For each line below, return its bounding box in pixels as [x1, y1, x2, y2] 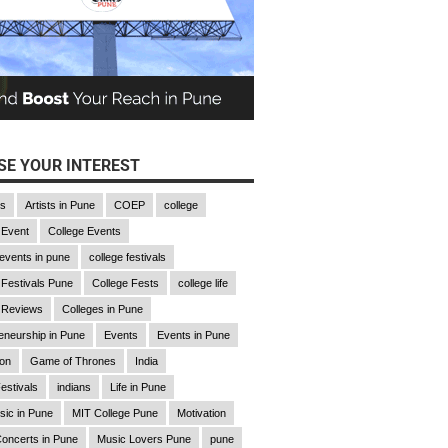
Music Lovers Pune [96, 433, 191, 445]
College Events [47, 225, 121, 237]
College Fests [91, 277, 159, 289]
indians [56, 381, 91, 393]
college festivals [88, 251, 166, 263]
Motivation [176, 407, 226, 419]
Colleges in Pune [61, 303, 143, 315]
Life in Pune [109, 381, 166, 393]
